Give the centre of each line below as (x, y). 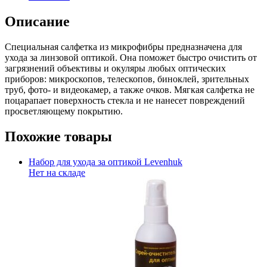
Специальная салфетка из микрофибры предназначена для (123, 47)
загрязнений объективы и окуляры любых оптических (115, 69)
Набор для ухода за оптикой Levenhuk (105, 162)
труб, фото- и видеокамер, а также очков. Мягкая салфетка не (130, 90)
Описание (37, 22)
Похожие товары (58, 136)
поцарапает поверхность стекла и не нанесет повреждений (125, 101)
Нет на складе (57, 172)
